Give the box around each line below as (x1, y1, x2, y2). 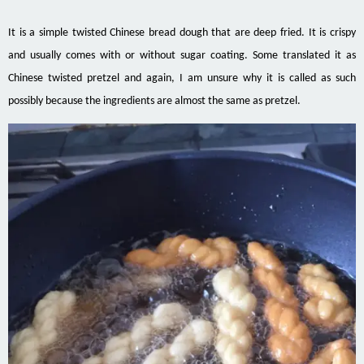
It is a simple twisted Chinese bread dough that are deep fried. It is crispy (8, 27, 356, 40)
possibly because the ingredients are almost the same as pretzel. (8, 95, 301, 108)
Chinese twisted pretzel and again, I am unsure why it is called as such (8, 72, 356, 85)
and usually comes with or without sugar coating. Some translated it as (8, 50, 356, 63)
